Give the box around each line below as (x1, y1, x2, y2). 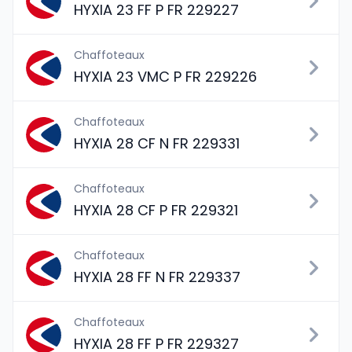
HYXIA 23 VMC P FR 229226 (74, 67, 257, 86)
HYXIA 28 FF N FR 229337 (74, 267, 240, 287)
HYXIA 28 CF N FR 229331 (74, 134, 240, 153)
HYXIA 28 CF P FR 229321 (74, 200, 238, 220)
